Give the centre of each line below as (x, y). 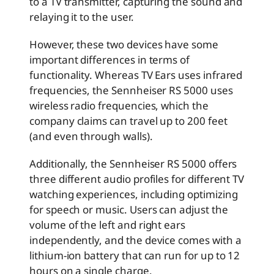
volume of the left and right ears (108, 224)
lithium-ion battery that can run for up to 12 (135, 255)
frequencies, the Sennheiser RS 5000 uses (131, 90)
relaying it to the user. (82, 17)
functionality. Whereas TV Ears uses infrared (136, 75)
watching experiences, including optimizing (134, 194)
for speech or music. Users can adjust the (129, 209)
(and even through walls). (91, 136)
